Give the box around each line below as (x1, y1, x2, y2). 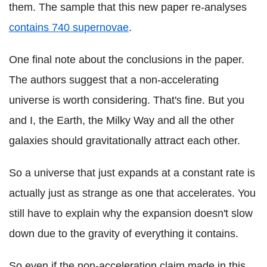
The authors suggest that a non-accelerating (9, 73, 219, 86)
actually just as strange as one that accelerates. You (9, 187, 256, 199)
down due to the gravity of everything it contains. (9, 227, 238, 240)
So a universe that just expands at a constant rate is (9, 166, 255, 179)
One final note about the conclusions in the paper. (9, 53, 244, 66)
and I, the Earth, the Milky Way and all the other (9, 114, 234, 126)
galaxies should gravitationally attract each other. (9, 134, 240, 147)
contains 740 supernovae (9, 21, 129, 33)
